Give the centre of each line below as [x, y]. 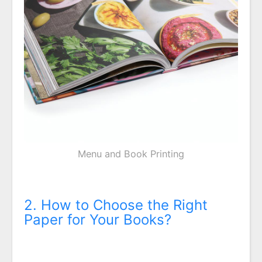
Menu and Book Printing [131, 154]
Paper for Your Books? [98, 220]
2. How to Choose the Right [116, 205]
